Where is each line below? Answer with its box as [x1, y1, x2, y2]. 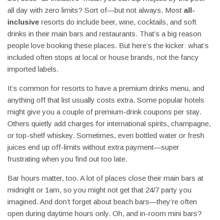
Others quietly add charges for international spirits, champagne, [7, 119, 211, 128]
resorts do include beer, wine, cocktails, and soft [39, 18, 196, 27]
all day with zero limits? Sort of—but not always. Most [7, 6, 184, 15]
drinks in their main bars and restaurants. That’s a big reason [7, 29, 201, 38]
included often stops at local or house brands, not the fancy [7, 53, 199, 62]
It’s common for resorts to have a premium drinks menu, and [7, 84, 204, 93]
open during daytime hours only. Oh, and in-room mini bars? [7, 209, 202, 218]
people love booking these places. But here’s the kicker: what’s [7, 41, 209, 50]
